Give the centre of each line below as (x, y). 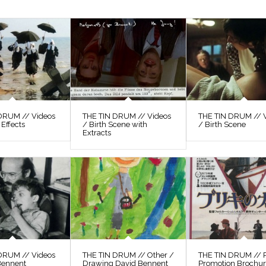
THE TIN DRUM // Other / (129, 255)
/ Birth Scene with (115, 124)
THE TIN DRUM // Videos (127, 116)
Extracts (97, 132)
